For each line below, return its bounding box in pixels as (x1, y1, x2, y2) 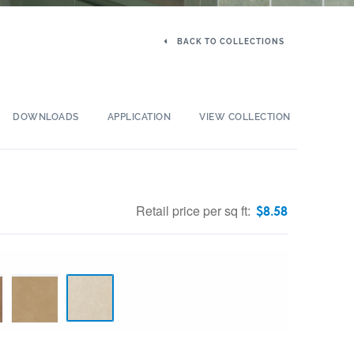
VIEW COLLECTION (199, 111, 291, 122)
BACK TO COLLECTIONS (175, 37, 284, 46)
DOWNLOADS (13, 111, 79, 122)
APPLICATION (107, 111, 171, 122)
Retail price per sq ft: (136, 201, 254, 220)
